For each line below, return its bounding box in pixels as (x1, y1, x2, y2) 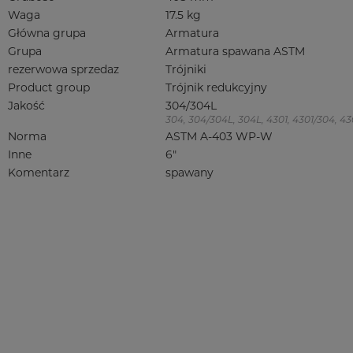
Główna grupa (8, 26, 86, 40)
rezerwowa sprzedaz (8, 62, 119, 76)
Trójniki (165, 62, 206, 76)
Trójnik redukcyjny (165, 80, 267, 95)
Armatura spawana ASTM (165, 44, 305, 58)
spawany (165, 165, 214, 180)
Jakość (8, 98, 45, 113)
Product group (8, 80, 90, 95)
